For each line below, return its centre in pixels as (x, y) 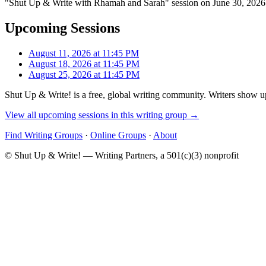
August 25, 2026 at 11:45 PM (84, 74)
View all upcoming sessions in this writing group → (102, 115)
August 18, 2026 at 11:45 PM (84, 64)
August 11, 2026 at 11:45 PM (84, 53)
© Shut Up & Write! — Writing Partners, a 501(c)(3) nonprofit (122, 155)
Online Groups (118, 135)
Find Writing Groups (44, 135)
